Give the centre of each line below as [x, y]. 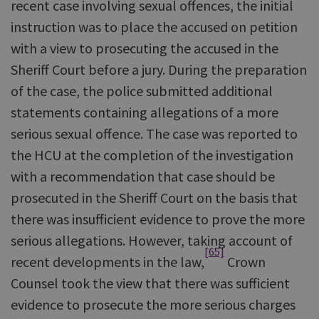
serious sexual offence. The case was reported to [154, 134]
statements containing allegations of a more [145, 112]
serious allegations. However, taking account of [152, 240]
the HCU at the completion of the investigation [152, 155]
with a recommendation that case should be [143, 176]
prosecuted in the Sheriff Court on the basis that [154, 198]
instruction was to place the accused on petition [154, 27]
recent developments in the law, [108, 262]
